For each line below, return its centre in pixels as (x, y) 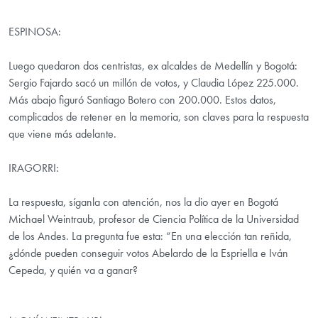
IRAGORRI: (34, 168)
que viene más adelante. (62, 134)
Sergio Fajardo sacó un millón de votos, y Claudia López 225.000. (154, 83)
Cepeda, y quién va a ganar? (73, 270)
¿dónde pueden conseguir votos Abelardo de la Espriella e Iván (148, 253)
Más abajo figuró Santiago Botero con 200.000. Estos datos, (142, 100)
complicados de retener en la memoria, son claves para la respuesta (159, 117)
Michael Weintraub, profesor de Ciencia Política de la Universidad (154, 219)
